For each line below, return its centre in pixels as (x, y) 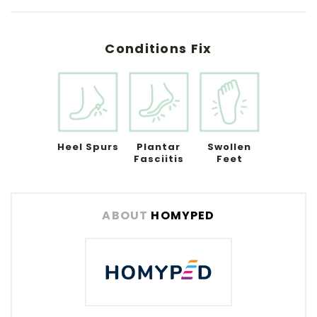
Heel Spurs (88, 147)
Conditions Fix (158, 48)
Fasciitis (158, 159)
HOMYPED (181, 215)
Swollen (229, 147)
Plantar (158, 147)
